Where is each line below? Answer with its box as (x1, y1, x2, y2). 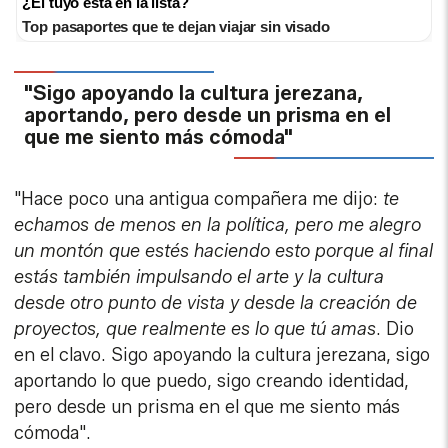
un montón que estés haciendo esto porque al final (14, 240, 434, 263)
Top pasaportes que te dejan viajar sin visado (22, 18, 330, 36)
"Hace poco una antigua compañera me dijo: (14, 188, 384, 211)
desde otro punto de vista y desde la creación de (14, 292, 418, 315)
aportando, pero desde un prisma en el (24, 103, 392, 128)
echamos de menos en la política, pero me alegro (14, 214, 422, 237)
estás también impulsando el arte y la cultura (14, 266, 385, 289)
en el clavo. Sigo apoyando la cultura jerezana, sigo (14, 344, 431, 367)
